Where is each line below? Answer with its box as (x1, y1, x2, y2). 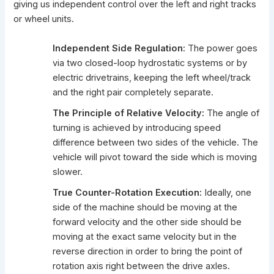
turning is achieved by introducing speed (53, 122, 221, 133)
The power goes (185, 42, 258, 54)
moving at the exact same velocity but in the (53, 231, 237, 242)
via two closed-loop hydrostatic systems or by (53, 57, 248, 68)
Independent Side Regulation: (53, 42, 186, 54)
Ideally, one (202, 187, 252, 198)
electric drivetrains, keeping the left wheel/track (53, 72, 251, 83)
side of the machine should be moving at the (53, 201, 238, 213)
